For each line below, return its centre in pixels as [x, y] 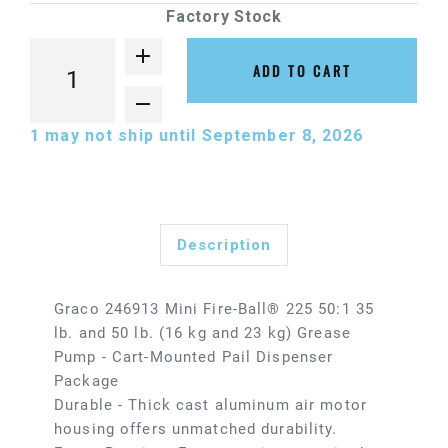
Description [224, 245]
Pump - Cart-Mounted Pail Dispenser [194, 357]
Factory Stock [224, 17]
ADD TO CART [302, 71]
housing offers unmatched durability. [196, 429]
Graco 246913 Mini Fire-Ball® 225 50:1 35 [214, 309]
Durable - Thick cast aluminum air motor [210, 405]
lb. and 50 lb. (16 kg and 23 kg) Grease [202, 333]
